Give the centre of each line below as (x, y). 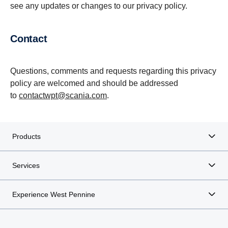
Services (26, 165)
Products (26, 136)
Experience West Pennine (54, 194)
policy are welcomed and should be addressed (94, 83)
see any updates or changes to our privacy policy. (99, 6)
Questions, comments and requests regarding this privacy (113, 71)
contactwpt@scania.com (63, 95)
